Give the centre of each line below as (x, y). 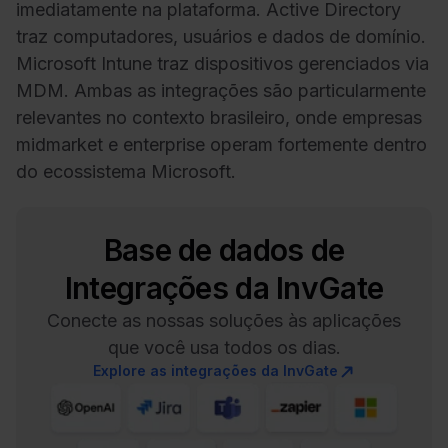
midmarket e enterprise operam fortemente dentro (221, 144)
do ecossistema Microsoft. (126, 171)
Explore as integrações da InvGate (215, 371)
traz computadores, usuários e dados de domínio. (221, 36)
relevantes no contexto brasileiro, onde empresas (219, 117)
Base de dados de (224, 250)
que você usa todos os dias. (224, 348)
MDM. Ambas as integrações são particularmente (221, 90)
